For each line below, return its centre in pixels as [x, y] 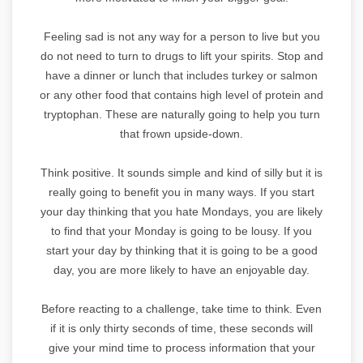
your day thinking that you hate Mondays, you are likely [181, 211]
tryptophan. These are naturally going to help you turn [181, 114]
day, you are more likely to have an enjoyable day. [181, 269]
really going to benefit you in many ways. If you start [181, 192]
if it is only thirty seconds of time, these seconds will [181, 328]
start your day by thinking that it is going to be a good [181, 250]
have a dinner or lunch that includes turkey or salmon [181, 75]
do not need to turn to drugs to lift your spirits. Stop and [181, 56]
